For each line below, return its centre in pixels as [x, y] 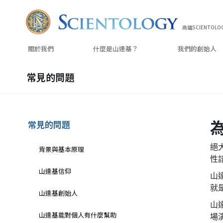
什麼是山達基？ [115, 49]
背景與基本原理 [61, 149]
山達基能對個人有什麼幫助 [78, 215]
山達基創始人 [58, 193]
